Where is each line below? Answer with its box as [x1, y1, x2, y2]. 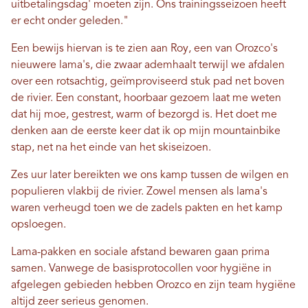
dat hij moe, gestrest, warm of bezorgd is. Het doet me [11, 109, 277, 121]
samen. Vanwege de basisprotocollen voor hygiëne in [11, 263, 272, 275]
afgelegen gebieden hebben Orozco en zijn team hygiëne [11, 280, 296, 291]
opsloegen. [11, 219, 69, 231]
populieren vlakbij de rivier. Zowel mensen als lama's [11, 186, 267, 198]
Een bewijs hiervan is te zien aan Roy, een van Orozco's [11, 43, 278, 55]
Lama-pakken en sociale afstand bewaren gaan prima [11, 247, 269, 258]
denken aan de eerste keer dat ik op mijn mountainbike [11, 126, 280, 137]
